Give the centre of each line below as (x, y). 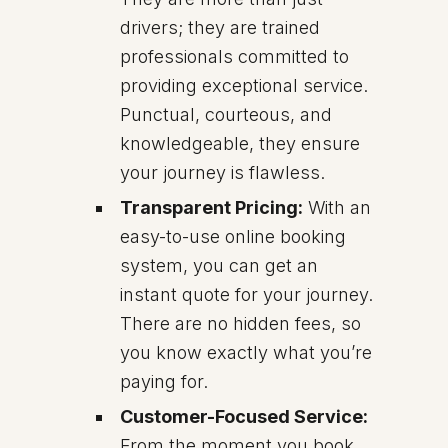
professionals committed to (234, 56)
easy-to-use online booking (233, 236)
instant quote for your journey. (246, 294)
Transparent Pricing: (211, 207)
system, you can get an (219, 265)
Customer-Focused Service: (244, 416)
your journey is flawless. (222, 172)
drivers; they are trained (220, 27)
